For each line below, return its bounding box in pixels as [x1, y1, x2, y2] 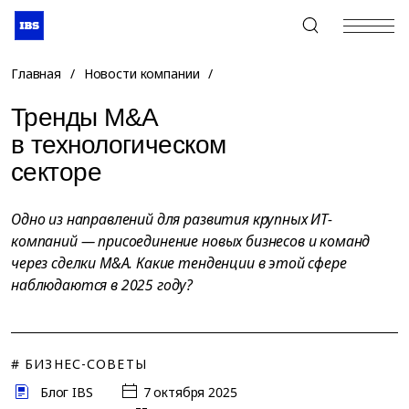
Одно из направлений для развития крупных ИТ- [11, 209, 332, 229]
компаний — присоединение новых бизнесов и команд [11, 231, 371, 251]
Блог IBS [39, 383, 93, 401]
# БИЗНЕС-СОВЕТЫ [11, 355, 147, 372]
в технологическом [11, 131, 226, 159]
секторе [11, 158, 102, 186]
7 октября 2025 [143, 383, 237, 401]
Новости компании [83, 65, 200, 82]
